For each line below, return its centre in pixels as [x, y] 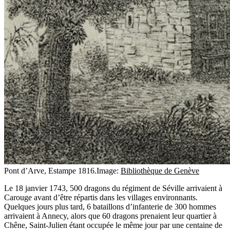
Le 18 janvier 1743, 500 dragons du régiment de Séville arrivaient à [113, 188]
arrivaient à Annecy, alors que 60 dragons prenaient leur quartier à [110, 216]
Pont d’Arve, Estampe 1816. [50, 170]
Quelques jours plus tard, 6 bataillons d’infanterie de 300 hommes [110, 206]
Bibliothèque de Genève [160, 170]
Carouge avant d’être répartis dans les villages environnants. [101, 197]
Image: [109, 170]
